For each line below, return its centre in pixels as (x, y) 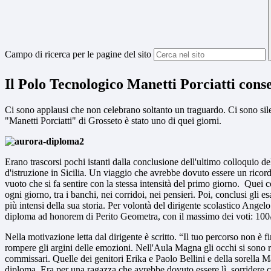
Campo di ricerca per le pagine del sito (78, 54)
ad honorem (61, 217)
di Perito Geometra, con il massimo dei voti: (169, 217)
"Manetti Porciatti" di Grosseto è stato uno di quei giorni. (113, 121)
